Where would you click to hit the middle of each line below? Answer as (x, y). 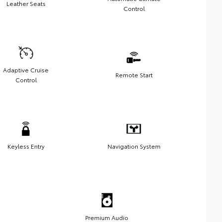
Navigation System (134, 146)
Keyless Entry (26, 146)
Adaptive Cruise (26, 69)
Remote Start (134, 74)
